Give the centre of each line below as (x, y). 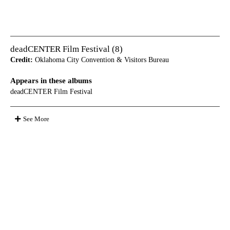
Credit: (22, 60)
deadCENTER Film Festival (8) (66, 49)
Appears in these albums (51, 81)
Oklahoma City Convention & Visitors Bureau (101, 60)
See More (36, 119)
